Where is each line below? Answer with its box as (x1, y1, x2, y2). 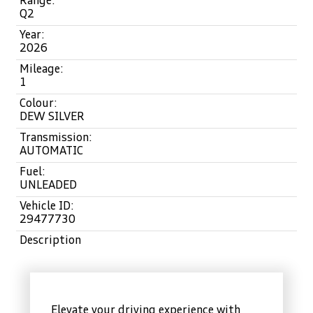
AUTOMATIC (20, 145, 83, 157)
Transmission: (20, 132, 92, 144)
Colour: (20, 98, 57, 110)
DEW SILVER (20, 111, 85, 123)
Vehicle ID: (20, 201, 74, 212)
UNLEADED (20, 180, 77, 191)
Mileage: (20, 64, 64, 75)
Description (20, 235, 81, 247)
